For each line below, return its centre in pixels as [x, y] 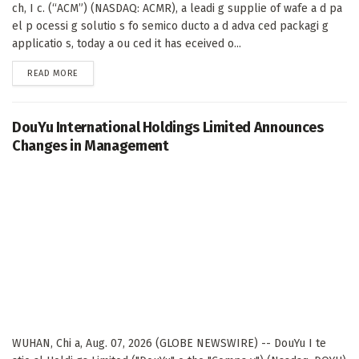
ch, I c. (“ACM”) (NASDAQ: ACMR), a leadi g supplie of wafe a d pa [177, 9]
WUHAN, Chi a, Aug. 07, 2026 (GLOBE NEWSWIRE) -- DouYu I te [169, 344]
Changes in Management [91, 146]
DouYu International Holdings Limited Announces [168, 128]
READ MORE [53, 74]
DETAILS [94, 73]
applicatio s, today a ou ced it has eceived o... [127, 44]
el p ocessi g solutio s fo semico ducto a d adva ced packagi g [170, 26]
